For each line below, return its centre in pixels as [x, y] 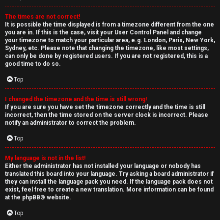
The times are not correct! [42, 17]
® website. [56, 197]
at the [14, 197]
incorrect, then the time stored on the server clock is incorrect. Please [107, 115]
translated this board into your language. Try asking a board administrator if [109, 174]
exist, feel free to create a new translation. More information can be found [109, 190]
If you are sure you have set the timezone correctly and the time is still [105, 107]
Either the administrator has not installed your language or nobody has [103, 166]
